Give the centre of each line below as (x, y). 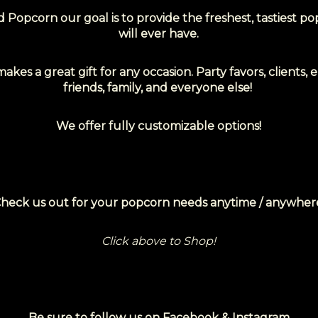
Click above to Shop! (159, 241)
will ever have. (159, 34)
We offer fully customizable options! (159, 126)
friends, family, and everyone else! (159, 88)
